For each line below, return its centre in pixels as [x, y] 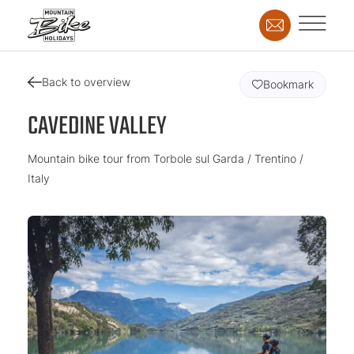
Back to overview [87, 82]
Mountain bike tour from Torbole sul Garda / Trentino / [166, 158]
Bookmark [288, 84]
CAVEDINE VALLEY [97, 127]
